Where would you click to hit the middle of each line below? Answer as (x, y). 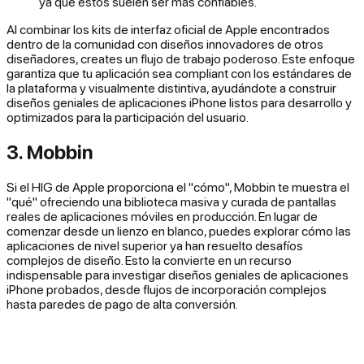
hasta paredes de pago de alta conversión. (122, 304)
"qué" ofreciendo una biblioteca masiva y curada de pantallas (171, 202)
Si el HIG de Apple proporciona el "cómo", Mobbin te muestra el (178, 187)
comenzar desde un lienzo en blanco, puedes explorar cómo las (179, 231)
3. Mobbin (50, 152)
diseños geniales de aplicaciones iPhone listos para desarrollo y (179, 103)
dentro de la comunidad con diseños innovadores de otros (165, 44)
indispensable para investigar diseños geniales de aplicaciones (178, 275)
